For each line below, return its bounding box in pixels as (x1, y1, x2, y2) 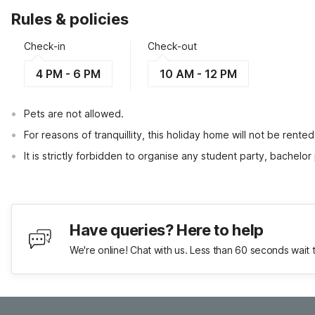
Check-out (148, 40, 197, 52)
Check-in (24, 40, 65, 52)
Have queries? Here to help (70, 221, 264, 239)
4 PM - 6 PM (36, 67, 101, 81)
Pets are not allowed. (24, 108, 124, 120)
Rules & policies (11, 10, 129, 28)
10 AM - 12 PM (160, 67, 237, 81)
